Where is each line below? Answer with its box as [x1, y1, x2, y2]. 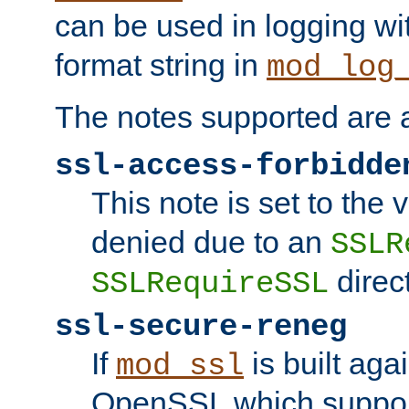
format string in [55, 47, 267, 82]
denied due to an [91, 224, 330, 259]
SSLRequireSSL [91, 266, 329, 301]
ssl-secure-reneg [55, 309, 347, 344]
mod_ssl [116, 348, 244, 383]
